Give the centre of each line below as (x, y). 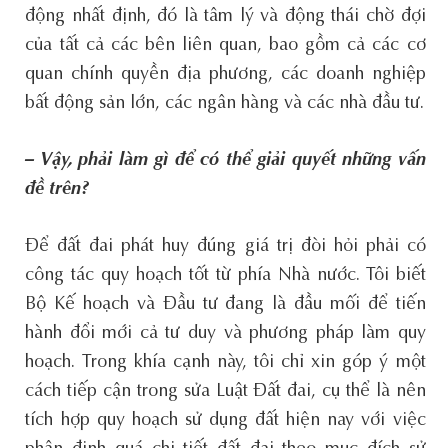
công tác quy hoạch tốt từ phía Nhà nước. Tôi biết (225, 275)
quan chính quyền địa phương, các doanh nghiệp (225, 74)
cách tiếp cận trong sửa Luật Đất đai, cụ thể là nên (225, 391)
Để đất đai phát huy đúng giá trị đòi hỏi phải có (225, 246)
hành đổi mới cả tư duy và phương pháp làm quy (225, 333)
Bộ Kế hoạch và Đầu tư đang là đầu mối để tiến (225, 304)
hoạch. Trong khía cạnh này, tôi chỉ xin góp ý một (225, 362)
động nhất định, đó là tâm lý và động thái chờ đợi (225, 16)
